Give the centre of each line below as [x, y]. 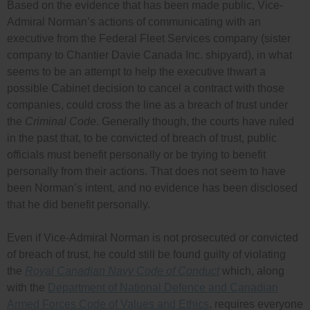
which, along [252, 271]
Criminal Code [61, 122]
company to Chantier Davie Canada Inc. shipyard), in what [149, 55]
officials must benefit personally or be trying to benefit [136, 155]
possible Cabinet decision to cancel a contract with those [146, 89]
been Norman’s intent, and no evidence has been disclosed [152, 188]
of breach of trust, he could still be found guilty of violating [146, 255]
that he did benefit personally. [79, 205]
